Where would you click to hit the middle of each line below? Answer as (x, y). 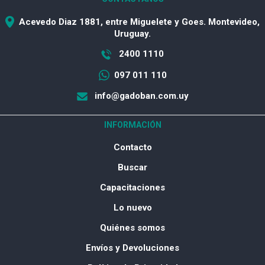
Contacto (132, 148)
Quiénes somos (132, 228)
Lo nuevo (132, 208)
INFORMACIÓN (132, 125)
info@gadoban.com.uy (140, 96)
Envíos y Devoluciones (132, 248)
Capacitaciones (132, 188)
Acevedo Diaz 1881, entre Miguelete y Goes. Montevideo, (139, 22)
